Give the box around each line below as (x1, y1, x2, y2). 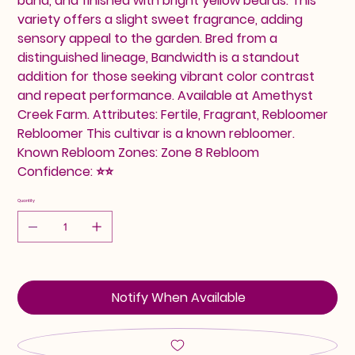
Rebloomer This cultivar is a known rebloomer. (17, 124, 296, 143)
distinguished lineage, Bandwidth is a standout (17, 48, 300, 67)
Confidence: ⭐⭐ (17, 162, 114, 181)
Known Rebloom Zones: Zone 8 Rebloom (17, 143, 260, 162)
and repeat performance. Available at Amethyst (17, 86, 314, 105)
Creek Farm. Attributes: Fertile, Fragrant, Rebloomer (17, 105, 329, 124)
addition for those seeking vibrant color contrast (17, 67, 315, 86)
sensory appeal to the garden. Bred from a (17, 29, 278, 48)
